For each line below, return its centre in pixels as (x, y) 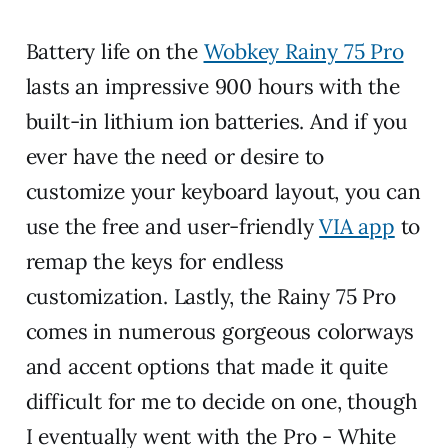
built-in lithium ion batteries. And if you (216, 121)
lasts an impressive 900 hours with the (212, 86)
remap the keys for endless (155, 261)
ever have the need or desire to (175, 156)
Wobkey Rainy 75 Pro (303, 51)
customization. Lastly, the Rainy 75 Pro (210, 296)
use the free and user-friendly (172, 226)
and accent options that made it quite (206, 366)
